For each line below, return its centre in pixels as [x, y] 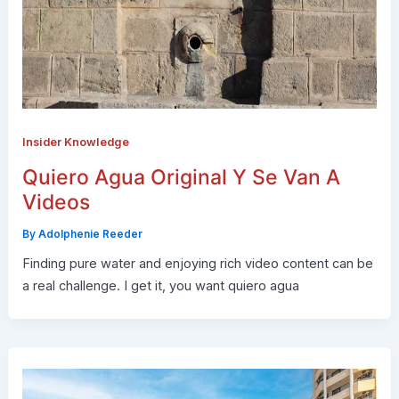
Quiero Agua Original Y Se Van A [181, 178]
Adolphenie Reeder [90, 235]
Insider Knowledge [75, 142]
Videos [56, 203]
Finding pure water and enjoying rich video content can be [197, 263]
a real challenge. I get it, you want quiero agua [160, 285]
